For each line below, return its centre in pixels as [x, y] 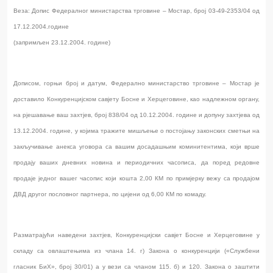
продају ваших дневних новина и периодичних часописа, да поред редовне [136, 163]
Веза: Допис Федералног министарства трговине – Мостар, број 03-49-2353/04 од [136, 11]
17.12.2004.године [41, 27]
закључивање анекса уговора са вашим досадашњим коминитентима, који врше [136, 147]
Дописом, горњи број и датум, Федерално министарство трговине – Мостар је [136, 83]
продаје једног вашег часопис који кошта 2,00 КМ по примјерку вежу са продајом [136, 179]
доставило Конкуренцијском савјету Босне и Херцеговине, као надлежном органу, [136, 99]
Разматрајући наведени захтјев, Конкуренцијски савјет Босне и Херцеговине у [136, 235]
